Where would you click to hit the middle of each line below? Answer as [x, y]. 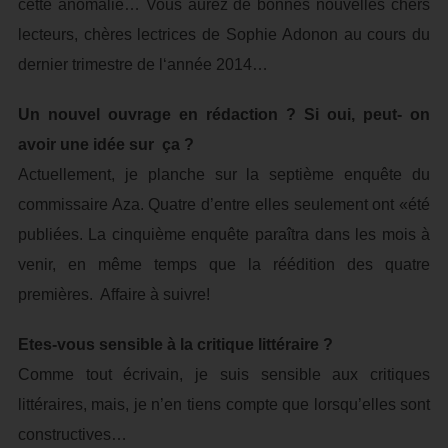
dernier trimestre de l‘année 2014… [142, 64]
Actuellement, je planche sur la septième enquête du [224, 174]
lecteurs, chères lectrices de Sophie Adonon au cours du [224, 34]
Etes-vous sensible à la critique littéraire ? [175, 344]
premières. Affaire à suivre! [113, 294]
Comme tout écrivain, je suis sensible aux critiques [224, 374]
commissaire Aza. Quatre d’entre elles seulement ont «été [224, 204]
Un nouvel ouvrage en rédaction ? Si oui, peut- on [224, 114]
